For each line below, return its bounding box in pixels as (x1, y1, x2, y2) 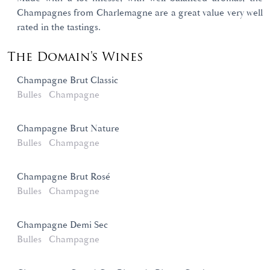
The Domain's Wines (7, 47, 143, 67)
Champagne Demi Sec (17, 219, 108, 232)
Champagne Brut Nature (17, 122, 119, 136)
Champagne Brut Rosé (17, 171, 110, 184)
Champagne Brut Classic (17, 74, 118, 87)
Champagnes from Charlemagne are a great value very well (17, 7, 263, 20)
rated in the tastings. (17, 21, 101, 34)
